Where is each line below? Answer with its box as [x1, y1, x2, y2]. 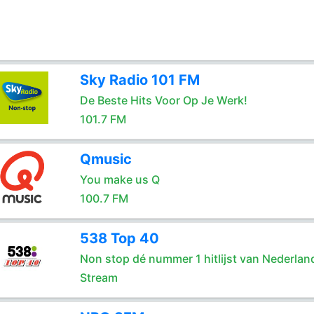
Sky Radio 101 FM [79, 71, 200, 88]
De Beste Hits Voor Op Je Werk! [79, 93, 247, 107]
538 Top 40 [79, 230, 159, 247]
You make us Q [79, 172, 160, 186]
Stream [79, 271, 118, 285]
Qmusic [79, 151, 132, 168]
